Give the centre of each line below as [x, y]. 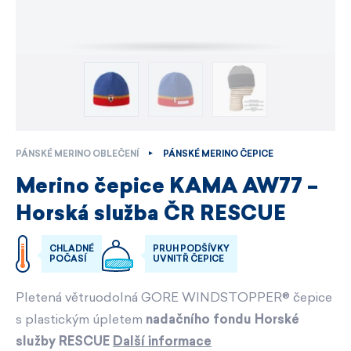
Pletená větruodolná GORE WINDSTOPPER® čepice [174, 298]
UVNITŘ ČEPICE [188, 259]
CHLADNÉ [72, 249]
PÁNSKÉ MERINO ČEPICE [218, 154]
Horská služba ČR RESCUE [151, 215]
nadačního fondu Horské [223, 320]
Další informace [162, 342]
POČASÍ [68, 259]
